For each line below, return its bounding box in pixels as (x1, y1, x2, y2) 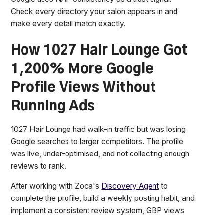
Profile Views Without (11, 81, 156, 95)
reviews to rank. (11, 161, 66, 171)
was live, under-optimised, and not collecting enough (11, 149, 190, 159)
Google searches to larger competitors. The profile (11, 137, 184, 147)
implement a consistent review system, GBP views (11, 206, 185, 216)
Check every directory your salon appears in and (11, 7, 178, 17)
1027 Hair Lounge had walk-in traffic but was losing (11, 125, 186, 134)
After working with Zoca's (11, 181, 102, 191)
